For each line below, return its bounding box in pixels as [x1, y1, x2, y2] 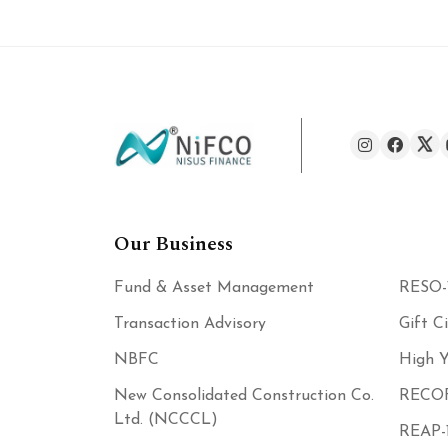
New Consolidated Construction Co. [114, 387, 374, 404]
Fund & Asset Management [114, 279, 314, 296]
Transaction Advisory [114, 315, 266, 332]
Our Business [114, 228, 233, 259]
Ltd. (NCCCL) [114, 411, 218, 428]
